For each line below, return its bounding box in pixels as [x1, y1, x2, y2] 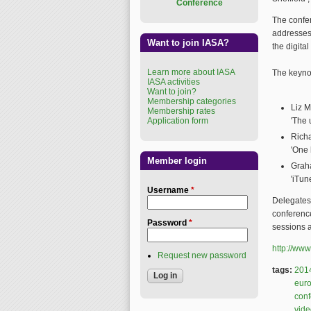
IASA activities [147, 77, 200, 87]
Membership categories [147, 96, 236, 106]
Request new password [158, 251, 246, 260]
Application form [147, 116, 208, 126]
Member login [147, 155, 207, 166]
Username [147, 185, 191, 195]
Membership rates [147, 106, 215, 116]
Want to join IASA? [147, 37, 229, 48]
